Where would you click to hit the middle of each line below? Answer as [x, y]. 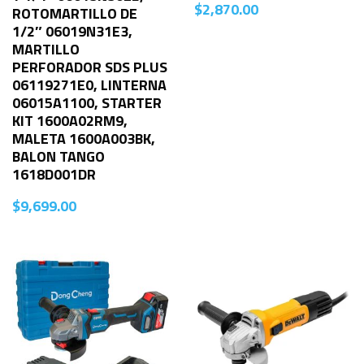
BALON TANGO [58, 156]
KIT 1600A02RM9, [70, 120]
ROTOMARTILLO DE [75, 13]
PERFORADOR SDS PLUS [90, 67]
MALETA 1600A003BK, [84, 138]
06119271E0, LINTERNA [89, 84]
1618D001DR [54, 174]
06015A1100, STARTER [87, 102]
